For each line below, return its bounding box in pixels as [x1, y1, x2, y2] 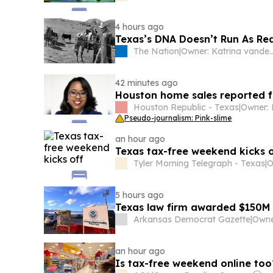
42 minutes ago [115, 77, 179, 89]
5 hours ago [115, 190, 165, 201]
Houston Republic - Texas [133, 102, 239, 113]
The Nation [133, 46, 180, 57]
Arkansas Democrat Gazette [133, 214, 251, 225]
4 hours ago [115, 21, 165, 33]
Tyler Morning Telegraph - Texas [133, 158, 266, 169]
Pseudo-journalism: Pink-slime [124, 113, 232, 123]
